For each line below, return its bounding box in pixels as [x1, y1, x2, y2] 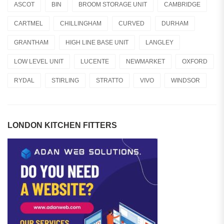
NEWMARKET [126, 57, 165, 65]
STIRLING [51, 76, 79, 84]
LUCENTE [80, 57, 109, 65]
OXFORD [182, 57, 207, 65]
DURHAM [161, 19, 188, 27]
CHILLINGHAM [60, 19, 101, 27]
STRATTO [96, 76, 123, 84]
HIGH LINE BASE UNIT [65, 38, 128, 46]
